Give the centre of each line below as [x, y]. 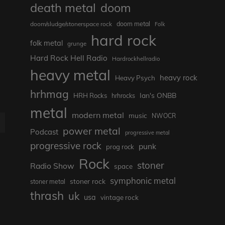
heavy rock [178, 78]
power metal [91, 131]
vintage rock [119, 198]
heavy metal [70, 75]
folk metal [46, 43]
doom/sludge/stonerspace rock [71, 24]
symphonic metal [143, 181]
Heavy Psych [135, 78]
